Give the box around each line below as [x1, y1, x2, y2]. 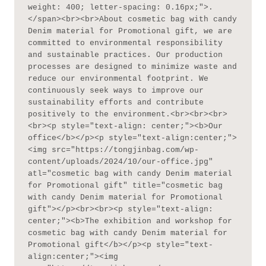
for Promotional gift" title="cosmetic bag [27, 180, 223, 190]
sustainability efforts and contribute [27, 97, 204, 107]
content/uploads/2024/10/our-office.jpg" [27, 157, 213, 166]
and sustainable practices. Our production [27, 50, 223, 59]
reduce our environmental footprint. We [27, 74, 208, 83]
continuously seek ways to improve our [27, 85, 204, 95]
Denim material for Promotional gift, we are [27, 26, 232, 36]
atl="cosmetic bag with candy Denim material [27, 169, 232, 178]
